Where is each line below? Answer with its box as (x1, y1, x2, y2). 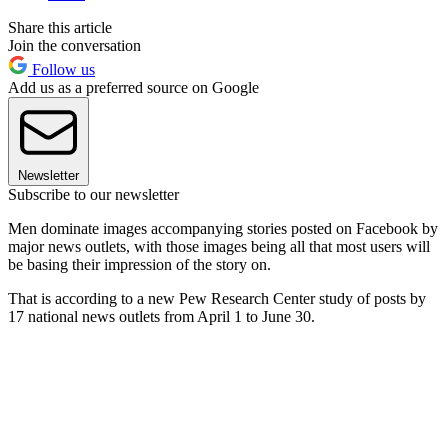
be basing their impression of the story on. (8, 255, 275, 273)
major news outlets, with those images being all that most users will (8, 237, 430, 255)
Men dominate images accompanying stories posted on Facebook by (8, 219, 438, 237)
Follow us (28, 60, 95, 78)
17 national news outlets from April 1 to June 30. (8, 307, 315, 325)
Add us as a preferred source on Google (8, 78, 259, 96)
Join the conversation (8, 36, 141, 54)
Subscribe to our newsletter (8, 185, 179, 203)
